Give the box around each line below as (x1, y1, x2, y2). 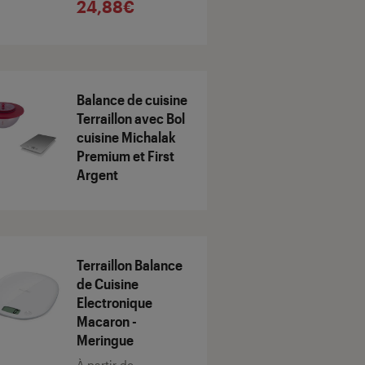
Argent (77, 165, 118, 184)
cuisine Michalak (77, 128, 176, 147)
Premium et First (77, 147, 174, 165)
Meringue (77, 331, 134, 350)
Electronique (77, 293, 152, 312)
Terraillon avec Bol (77, 109, 185, 128)
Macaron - (77, 312, 137, 331)
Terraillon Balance (77, 256, 182, 275)
